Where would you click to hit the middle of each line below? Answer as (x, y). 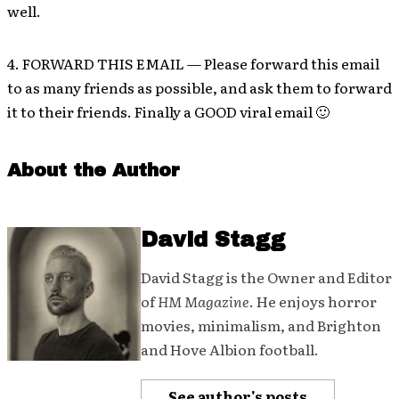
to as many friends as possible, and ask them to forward (199, 87)
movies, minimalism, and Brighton (261, 325)
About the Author (94, 170)
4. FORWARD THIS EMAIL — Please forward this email (193, 63)
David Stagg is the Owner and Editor (266, 277)
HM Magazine (204, 301)
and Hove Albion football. (230, 349)
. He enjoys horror (313, 301)
